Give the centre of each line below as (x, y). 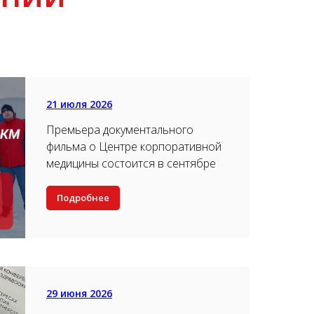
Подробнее (83, 198)
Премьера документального (120, 130)
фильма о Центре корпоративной (134, 146)
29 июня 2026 (79, 293)
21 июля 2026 (79, 104)
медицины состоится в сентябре (131, 163)
